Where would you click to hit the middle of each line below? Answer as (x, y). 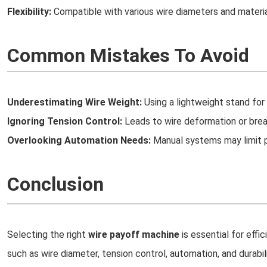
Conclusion (55, 184)
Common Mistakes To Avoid (128, 55)
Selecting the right (48, 235)
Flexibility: (29, 12)
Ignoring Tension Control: (65, 121)
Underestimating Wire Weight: (74, 102)
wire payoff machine (134, 235)
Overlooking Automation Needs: (79, 140)
